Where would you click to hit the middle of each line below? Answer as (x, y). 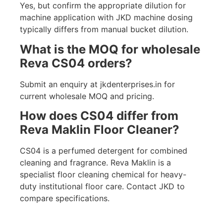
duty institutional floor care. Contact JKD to (102, 186)
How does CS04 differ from (99, 115)
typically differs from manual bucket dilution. (104, 29)
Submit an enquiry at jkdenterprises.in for (97, 84)
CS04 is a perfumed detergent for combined (104, 150)
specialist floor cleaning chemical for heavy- (103, 174)
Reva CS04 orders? (76, 63)
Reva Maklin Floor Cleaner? (100, 129)
